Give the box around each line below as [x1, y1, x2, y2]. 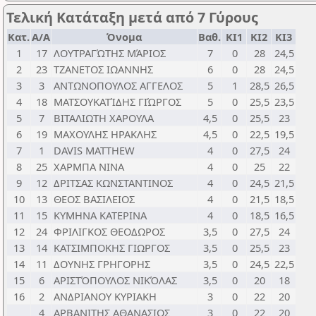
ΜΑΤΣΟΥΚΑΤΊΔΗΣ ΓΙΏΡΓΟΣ [54, 95, 181, 109]
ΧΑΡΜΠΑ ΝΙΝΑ [54, 159, 124, 174]
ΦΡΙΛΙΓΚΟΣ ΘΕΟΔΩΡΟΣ [54, 224, 165, 238]
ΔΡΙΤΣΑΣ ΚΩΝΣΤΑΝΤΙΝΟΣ [54, 176, 173, 190]
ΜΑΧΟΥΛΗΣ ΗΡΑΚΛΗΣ [54, 127, 157, 141]
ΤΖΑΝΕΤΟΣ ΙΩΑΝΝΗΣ [54, 62, 153, 76]
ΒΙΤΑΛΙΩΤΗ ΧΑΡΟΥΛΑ [54, 111, 154, 125]
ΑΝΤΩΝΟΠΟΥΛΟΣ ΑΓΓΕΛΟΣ [54, 78, 183, 92]
